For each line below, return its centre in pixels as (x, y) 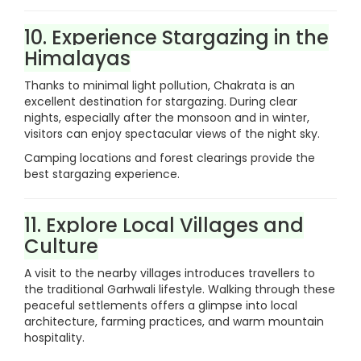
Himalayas (77, 58)
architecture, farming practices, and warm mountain (174, 322)
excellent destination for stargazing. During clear (161, 102)
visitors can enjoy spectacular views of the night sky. (172, 134)
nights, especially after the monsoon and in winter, (167, 118)
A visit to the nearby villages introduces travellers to (170, 273)
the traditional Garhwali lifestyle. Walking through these (180, 289)
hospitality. (54, 338)
